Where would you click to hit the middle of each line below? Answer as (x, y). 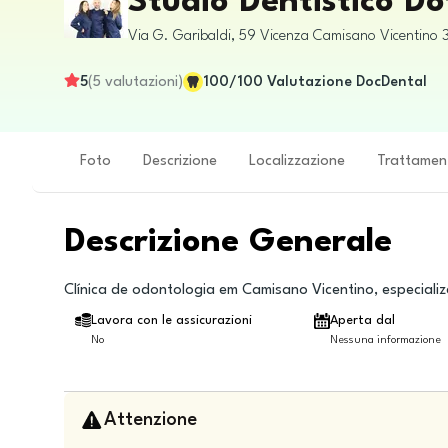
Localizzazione (297, 161)
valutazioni (141, 82)
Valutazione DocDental (347, 82)
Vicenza (284, 36)
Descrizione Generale (228, 242)
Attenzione (150, 419)
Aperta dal (363, 320)
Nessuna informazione (386, 340)
